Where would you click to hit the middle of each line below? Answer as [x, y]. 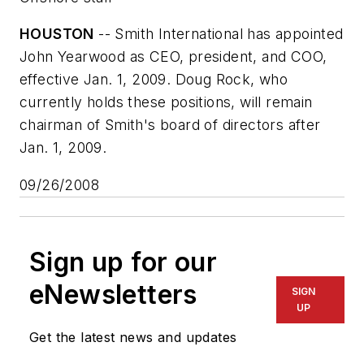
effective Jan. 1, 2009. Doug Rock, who [154, 80]
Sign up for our [123, 262]
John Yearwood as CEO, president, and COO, [173, 57]
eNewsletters [113, 294]
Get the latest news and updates [133, 337]
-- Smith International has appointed [219, 34]
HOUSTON [57, 34]
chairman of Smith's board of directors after [170, 125]
